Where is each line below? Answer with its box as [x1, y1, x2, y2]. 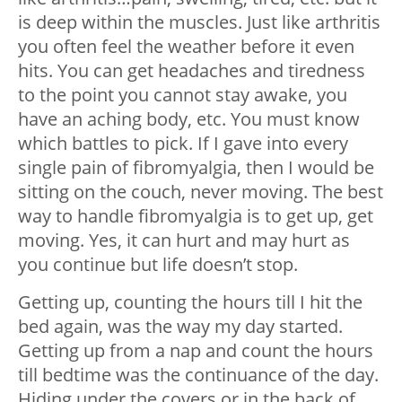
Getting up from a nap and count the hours [18, 337, 373, 363]
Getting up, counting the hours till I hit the [18, 289, 363, 314]
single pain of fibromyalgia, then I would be [18, 154, 374, 179]
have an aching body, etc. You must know [18, 106, 360, 131]
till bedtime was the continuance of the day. [18, 362, 379, 387]
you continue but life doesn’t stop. [18, 251, 298, 276]
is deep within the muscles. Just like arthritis [18, 9, 380, 34]
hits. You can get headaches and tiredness [18, 57, 365, 83]
